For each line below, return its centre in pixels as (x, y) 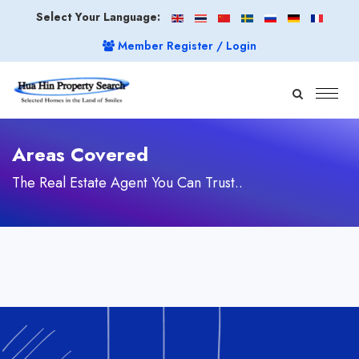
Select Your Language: (98, 17)
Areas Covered (80, 154)
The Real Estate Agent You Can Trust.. (127, 183)
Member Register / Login (186, 46)
